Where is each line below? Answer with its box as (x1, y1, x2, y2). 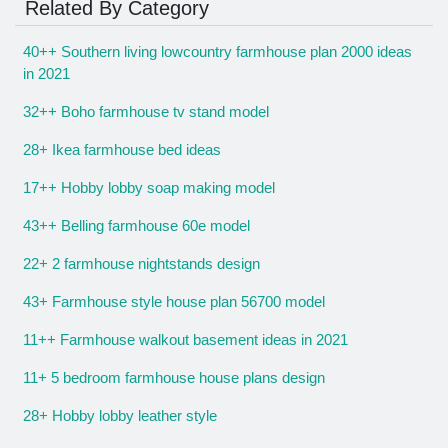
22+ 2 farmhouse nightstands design (23, 255, 260, 273)
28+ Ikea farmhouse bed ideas (23, 141, 221, 159)
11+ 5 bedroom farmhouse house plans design (23, 369, 325, 387)
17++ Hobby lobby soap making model (23, 179, 275, 197)
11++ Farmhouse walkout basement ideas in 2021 (23, 331, 348, 349)
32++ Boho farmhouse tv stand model (23, 103, 269, 121)
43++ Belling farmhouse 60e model (23, 217, 250, 235)
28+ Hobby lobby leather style (23, 407, 217, 425)
